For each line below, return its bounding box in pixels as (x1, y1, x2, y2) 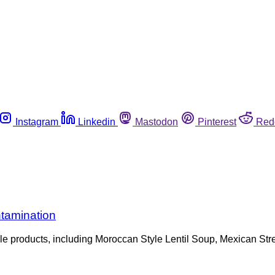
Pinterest (198, 116, 236, 127)
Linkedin (78, 116, 115, 127)
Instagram (15, 116, 58, 127)
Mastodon (135, 116, 178, 127)
